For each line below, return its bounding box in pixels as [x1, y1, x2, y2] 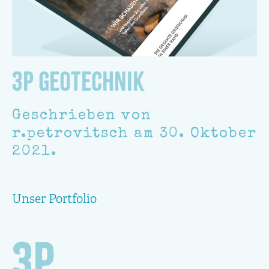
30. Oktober [160, 127, 257, 142]
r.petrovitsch [12, 127, 128, 142]
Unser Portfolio [12, 194, 97, 207]
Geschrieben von [12, 109, 151, 124]
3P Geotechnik [12, 70, 144, 94]
